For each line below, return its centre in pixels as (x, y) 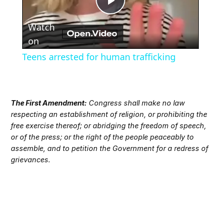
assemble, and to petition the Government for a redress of (110, 148)
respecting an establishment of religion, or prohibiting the (109, 114)
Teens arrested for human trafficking (99, 57)
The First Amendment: (49, 103)
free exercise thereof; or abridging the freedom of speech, (109, 126)
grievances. (31, 160)
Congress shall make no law (136, 103)
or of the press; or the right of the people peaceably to (103, 137)
